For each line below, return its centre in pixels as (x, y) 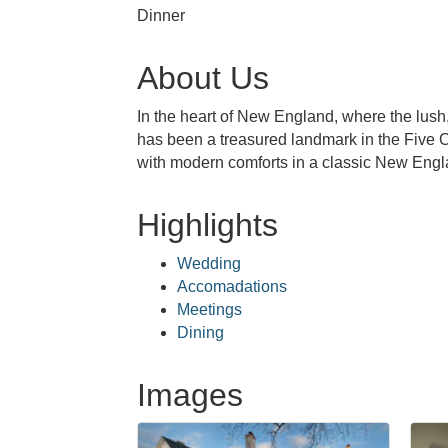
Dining (200, 332)
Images (190, 394)
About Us (203, 77)
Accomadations (232, 286)
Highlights (207, 224)
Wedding (209, 263)
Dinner (161, 15)
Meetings (209, 309)
